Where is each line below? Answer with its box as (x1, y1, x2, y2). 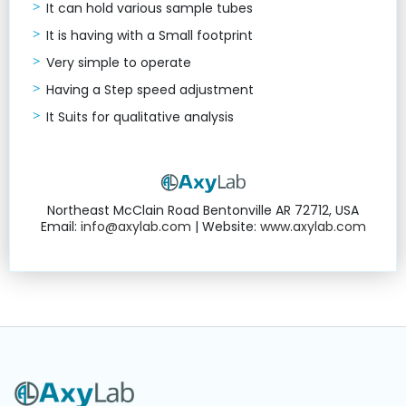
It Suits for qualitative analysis (46, 108, 234, 126)
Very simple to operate (46, 53, 191, 72)
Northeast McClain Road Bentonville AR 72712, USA (47, 201, 359, 220)
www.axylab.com (259, 217, 366, 237)
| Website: (190, 217, 260, 237)
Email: (40, 217, 81, 237)
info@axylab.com (80, 217, 191, 237)
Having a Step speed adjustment (46, 81, 254, 99)
